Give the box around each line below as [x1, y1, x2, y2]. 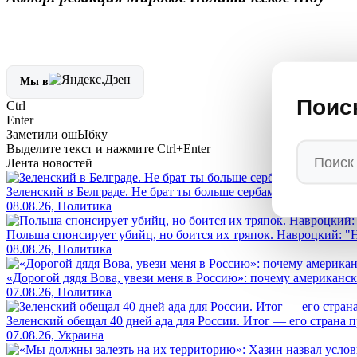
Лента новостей [6, 156, 92, 171]
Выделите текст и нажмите [6, 142, 157, 156]
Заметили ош [6, 127, 77, 142]
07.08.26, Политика [6, 285, 112, 300]
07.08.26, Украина [6, 328, 104, 343]
